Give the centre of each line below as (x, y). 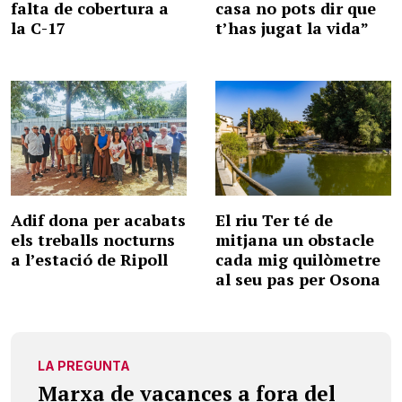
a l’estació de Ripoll (89, 259)
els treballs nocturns (93, 239)
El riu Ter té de (274, 219)
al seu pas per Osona (298, 279)
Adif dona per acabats (98, 219)
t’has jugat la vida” (292, 28)
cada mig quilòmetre (298, 259)
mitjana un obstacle (295, 239)
